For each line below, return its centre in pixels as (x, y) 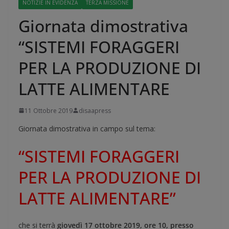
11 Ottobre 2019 (49, 110)
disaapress (95, 110)
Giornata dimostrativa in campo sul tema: (87, 128)
